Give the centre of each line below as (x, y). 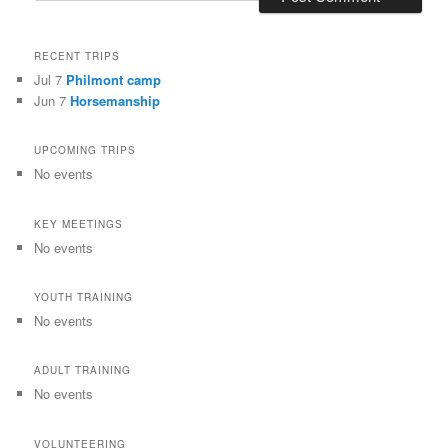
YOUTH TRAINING (84, 297)
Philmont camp (114, 79)
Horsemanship (115, 100)
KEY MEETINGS (79, 223)
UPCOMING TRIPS (85, 150)
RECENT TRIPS (77, 55)
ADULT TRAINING (83, 370)
